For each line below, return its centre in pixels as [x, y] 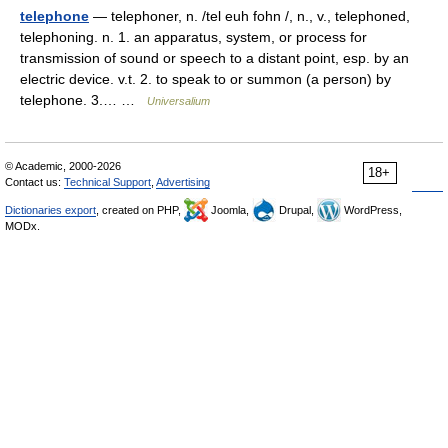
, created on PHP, [140, 210]
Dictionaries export [50, 210]
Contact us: [34, 182]
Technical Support [107, 182]
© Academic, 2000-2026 [63, 166]
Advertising [183, 182]
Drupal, [296, 210]
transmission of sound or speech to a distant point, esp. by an [214, 58]
